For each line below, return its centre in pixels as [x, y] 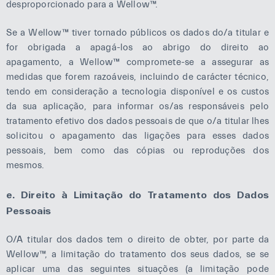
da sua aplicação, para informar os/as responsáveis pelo [137, 107]
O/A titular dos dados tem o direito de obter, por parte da [137, 240]
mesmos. [25, 165]
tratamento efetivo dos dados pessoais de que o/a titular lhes [137, 121]
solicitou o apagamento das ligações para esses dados [137, 136]
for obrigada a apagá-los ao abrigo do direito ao [137, 48]
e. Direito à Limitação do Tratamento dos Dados [137, 194]
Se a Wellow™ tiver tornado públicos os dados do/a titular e [137, 33]
